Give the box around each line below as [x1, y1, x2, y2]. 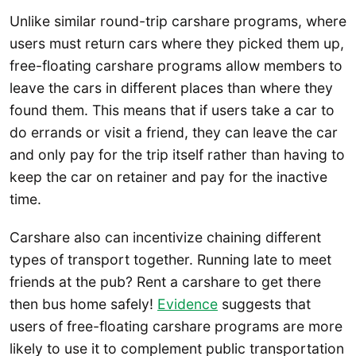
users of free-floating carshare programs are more [10, 317, 342, 335]
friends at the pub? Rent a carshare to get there [10, 273, 321, 290]
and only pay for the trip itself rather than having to [10, 146, 345, 164]
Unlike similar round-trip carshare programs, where [10, 13, 346, 30]
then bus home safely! [10, 295, 157, 312]
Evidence [157, 295, 218, 312]
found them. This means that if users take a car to [10, 102, 335, 119]
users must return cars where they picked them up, [10, 35, 344, 52]
